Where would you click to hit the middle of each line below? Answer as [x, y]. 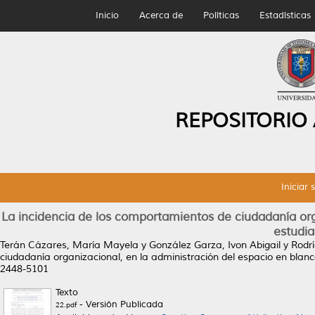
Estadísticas [285, 15]
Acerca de [161, 15]
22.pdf [66, 305]
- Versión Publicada [120, 304]
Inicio [107, 15]
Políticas [221, 15]
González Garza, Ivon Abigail [215, 245]
